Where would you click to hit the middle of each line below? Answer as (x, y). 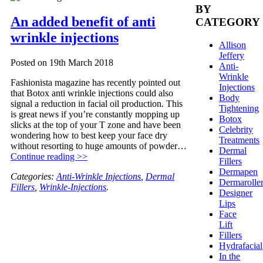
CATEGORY (228, 22)
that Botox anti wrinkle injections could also (92, 93)
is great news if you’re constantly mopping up (95, 114)
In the (230, 256)
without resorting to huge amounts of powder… (99, 146)
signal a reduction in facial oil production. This (97, 103)
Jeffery (232, 55)
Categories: (33, 176)
